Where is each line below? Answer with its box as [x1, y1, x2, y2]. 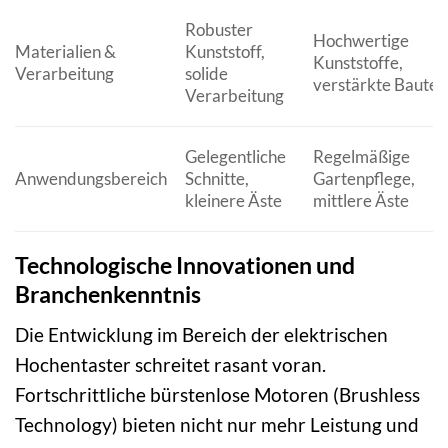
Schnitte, [184, 167, 249, 189]
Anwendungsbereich [15, 167, 167, 189]
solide [184, 62, 228, 84]
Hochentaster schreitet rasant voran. [15, 353, 326, 377]
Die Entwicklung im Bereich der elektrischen [15, 323, 388, 347]
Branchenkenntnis [15, 279, 201, 308]
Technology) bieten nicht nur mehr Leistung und [15, 413, 419, 437]
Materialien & [15, 40, 116, 62]
